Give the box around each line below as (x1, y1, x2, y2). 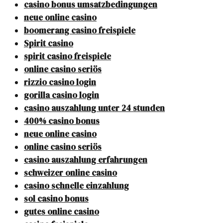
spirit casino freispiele (24, 50, 111, 63)
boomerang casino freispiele (24, 24, 135, 37)
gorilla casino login (24, 89, 99, 102)
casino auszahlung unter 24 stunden (24, 102, 165, 114)
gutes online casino (24, 206, 99, 218)
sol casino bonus (24, 193, 89, 205)
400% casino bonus (24, 115, 100, 127)
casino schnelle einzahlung (24, 180, 129, 192)
